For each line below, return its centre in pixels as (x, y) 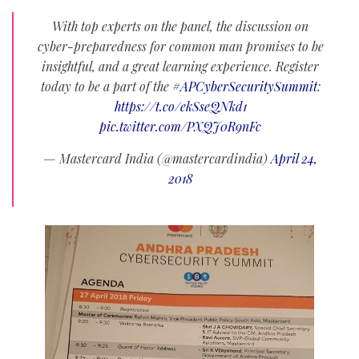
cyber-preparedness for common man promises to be (180, 46)
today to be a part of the (106, 86)
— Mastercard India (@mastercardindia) (157, 158)
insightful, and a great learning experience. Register (180, 66)
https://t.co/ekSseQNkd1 (180, 106)
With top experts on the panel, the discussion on (180, 26)
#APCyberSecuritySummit (244, 86)
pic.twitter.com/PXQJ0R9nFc (180, 126)
